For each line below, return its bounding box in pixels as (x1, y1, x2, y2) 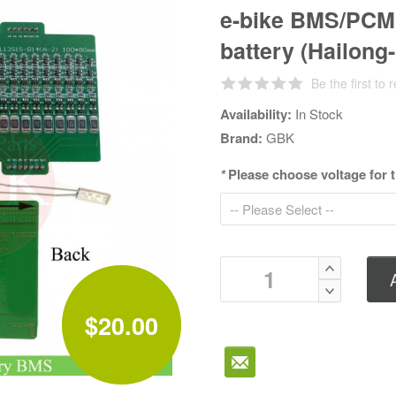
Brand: (220, 128, 266, 148)
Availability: (220, 104, 295, 124)
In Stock (295, 104, 343, 123)
